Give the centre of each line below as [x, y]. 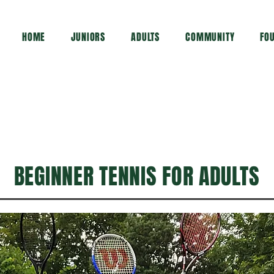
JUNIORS [88, 37]
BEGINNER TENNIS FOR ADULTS [137, 176]
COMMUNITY [210, 37]
